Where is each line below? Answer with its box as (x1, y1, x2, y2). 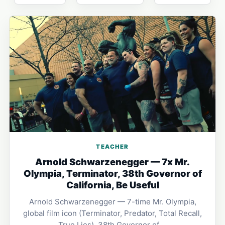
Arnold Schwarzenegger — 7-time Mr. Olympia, (29, 196, 196, 206)
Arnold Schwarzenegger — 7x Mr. (35, 156, 190, 167)
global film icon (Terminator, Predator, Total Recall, (23, 208, 202, 218)
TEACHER (96, 143, 129, 150)
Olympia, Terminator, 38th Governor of (23, 167, 202, 179)
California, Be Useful (66, 179, 159, 190)
